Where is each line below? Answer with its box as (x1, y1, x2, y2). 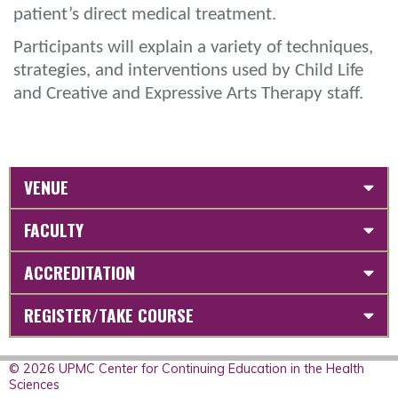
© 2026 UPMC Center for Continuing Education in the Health (9, 360, 364, 377)
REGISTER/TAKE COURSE (24, 301, 194, 328)
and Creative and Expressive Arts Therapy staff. (13, 84, 368, 103)
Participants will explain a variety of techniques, (13, 37, 373, 57)
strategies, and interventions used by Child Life (13, 60, 363, 80)
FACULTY (24, 216, 84, 243)
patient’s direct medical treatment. (13, 4, 281, 24)
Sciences (9, 376, 60, 393)
